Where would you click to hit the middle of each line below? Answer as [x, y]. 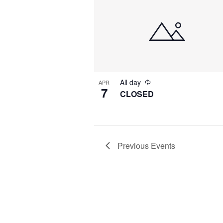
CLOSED [137, 94]
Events [163, 145]
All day [131, 82]
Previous [134, 145]
